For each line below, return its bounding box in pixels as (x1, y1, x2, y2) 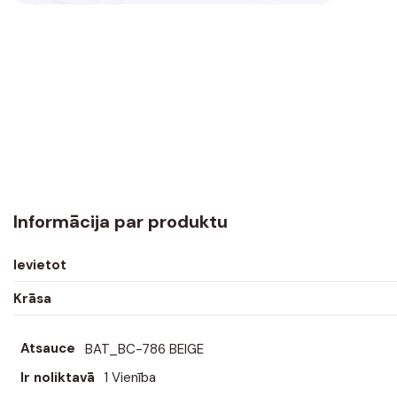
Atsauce (19, 339, 75, 358)
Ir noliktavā (19, 368, 95, 386)
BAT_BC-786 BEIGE (85, 339, 204, 358)
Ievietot (13, 255, 66, 274)
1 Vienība (105, 368, 156, 386)
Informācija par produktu (13, 209, 228, 233)
